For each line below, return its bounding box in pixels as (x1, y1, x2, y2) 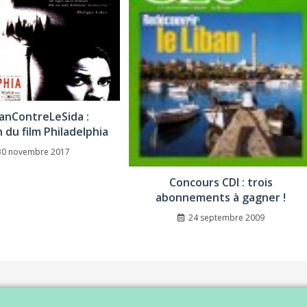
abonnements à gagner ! (156, 189, 286, 205)
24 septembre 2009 (188, 211, 265, 223)
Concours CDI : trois (169, 174, 273, 190)
